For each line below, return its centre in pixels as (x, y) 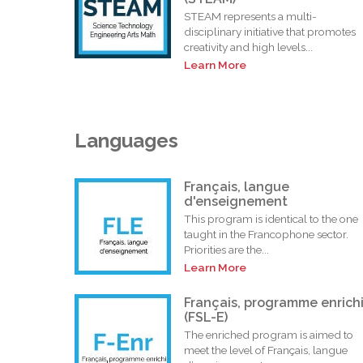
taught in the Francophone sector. (266, 234)
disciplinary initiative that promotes (270, 32)
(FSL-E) (206, 317)
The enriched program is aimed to (269, 334)
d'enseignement (236, 201)
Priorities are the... (226, 249)
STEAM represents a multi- (250, 17)
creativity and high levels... (248, 47)
